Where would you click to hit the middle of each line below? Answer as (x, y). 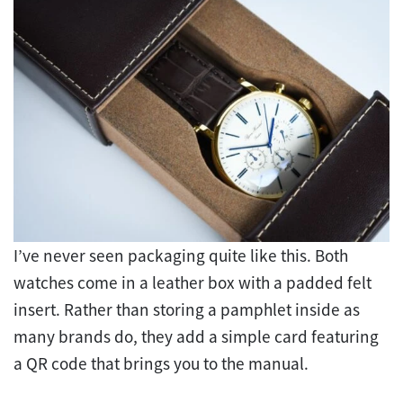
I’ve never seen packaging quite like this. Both (181, 255)
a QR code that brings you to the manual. (161, 363)
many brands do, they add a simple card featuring (196, 336)
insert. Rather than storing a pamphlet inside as (187, 309)
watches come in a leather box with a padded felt (193, 282)
